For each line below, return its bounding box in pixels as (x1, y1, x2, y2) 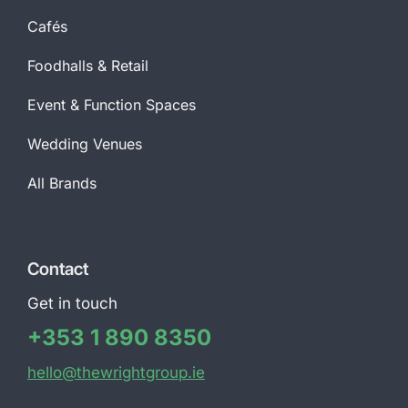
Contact (26, 259, 88, 280)
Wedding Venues (26, 135, 142, 154)
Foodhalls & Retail (26, 56, 148, 76)
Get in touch (26, 294, 117, 313)
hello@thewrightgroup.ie (26, 363, 205, 382)
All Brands (26, 174, 97, 193)
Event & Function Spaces (26, 96, 196, 115)
